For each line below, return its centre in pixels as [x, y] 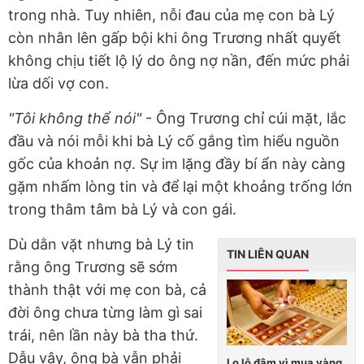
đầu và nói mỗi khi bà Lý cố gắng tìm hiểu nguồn [174, 141]
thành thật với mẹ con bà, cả [107, 290]
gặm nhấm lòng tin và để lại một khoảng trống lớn [180, 187]
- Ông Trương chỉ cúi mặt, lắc [246, 119]
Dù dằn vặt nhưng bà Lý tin [101, 245]
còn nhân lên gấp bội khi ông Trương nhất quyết [175, 38]
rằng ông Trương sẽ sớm [93, 267]
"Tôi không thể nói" [77, 119]
